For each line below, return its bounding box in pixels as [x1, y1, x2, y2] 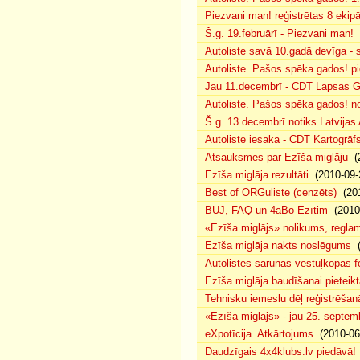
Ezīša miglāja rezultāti [205, 169, 309, 181]
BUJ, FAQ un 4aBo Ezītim [205, 204, 328, 216]
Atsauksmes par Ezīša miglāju [205, 151, 348, 163]
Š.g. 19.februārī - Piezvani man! [205, 27, 354, 39]
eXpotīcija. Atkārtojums [205, 328, 313, 340]
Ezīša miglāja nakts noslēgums [205, 239, 351, 252]
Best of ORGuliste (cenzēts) [205, 186, 337, 198]
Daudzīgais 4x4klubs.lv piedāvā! [205, 346, 356, 358]
